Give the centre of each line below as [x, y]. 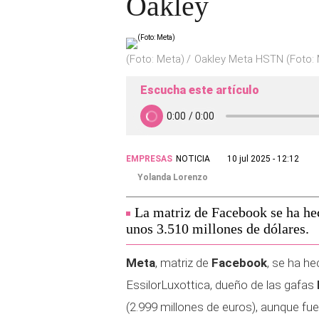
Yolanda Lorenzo [173, 177]
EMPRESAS [149, 159]
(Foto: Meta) [155, 59]
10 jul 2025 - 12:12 [263, 159]
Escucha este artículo [200, 90]
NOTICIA [193, 159]
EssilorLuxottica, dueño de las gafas [221, 285]
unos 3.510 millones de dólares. [218, 229]
